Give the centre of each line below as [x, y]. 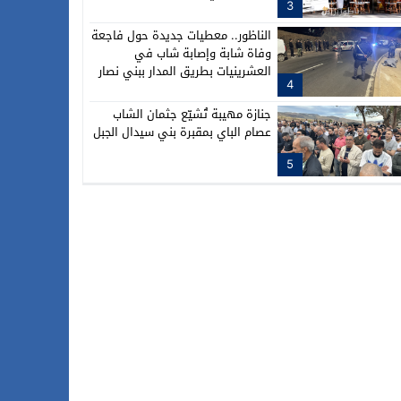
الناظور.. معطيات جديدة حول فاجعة [181, 35]
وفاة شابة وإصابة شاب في [203, 53]
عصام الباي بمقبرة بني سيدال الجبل [182, 132]
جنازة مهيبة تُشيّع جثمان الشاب [192, 115]
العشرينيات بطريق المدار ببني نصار [185, 71]
